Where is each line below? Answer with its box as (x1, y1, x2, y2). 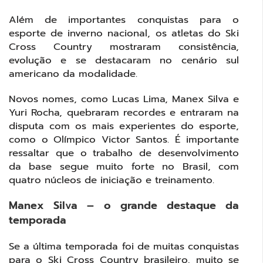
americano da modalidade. (9, 66, 137, 81)
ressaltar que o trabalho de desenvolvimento (9, 145, 239, 160)
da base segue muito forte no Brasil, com (9, 159, 239, 174)
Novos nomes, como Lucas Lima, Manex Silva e (9, 91, 239, 106)
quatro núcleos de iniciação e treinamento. (9, 172, 214, 187)
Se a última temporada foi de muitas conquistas (9, 238, 239, 254)
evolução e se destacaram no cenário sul (9, 52, 239, 68)
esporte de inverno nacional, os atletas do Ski (9, 25, 239, 41)
